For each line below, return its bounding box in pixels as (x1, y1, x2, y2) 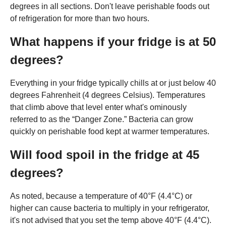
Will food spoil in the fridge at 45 (10, 147, 199, 161)
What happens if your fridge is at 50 (10, 34, 216, 48)
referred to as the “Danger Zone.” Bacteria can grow (10, 115, 193, 124)
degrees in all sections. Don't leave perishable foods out (10, 2, 209, 11)
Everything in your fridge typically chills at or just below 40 (10, 78, 216, 87)
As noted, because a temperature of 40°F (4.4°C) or (10, 191, 192, 200)
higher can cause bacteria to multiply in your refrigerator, (10, 203, 209, 212)
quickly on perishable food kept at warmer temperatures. (10, 127, 209, 136)
